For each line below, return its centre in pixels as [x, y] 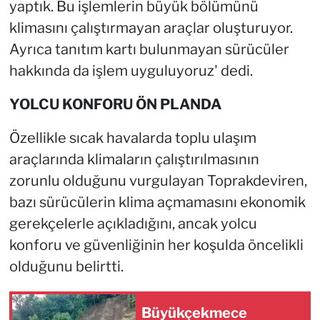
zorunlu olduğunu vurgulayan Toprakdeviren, [158, 180]
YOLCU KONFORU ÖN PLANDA [115, 104]
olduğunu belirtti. [66, 266]
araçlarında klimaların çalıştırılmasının [134, 159]
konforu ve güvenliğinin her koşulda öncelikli [156, 245]
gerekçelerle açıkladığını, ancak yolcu [133, 223]
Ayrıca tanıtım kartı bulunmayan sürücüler [149, 49]
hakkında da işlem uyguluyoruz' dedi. [131, 70]
